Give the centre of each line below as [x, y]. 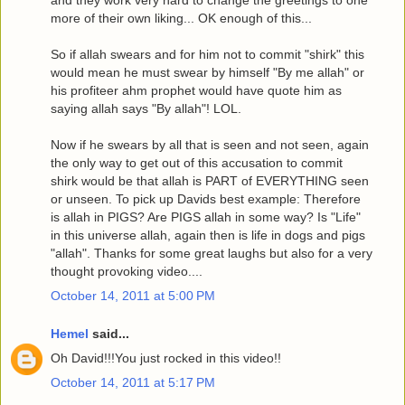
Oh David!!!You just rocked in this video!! [166, 358]
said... [109, 333]
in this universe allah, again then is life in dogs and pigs [208, 235]
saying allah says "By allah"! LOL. [146, 108]
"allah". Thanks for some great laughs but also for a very [212, 253]
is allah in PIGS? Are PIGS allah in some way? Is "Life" [206, 217]
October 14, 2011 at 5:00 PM [133, 295]
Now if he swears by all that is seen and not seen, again [210, 144]
